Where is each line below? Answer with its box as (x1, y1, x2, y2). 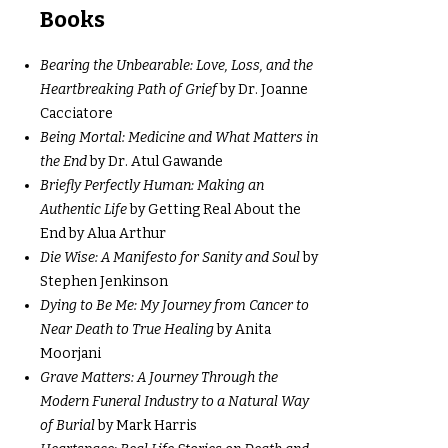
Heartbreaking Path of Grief (40, 81, 220, 98)
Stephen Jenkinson (40, 273, 168, 290)
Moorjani (40, 345, 101, 362)
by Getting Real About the (127, 201, 301, 218)
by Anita (214, 321, 271, 338)
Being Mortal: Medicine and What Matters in (40, 129, 318, 146)
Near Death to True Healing (40, 321, 214, 338)
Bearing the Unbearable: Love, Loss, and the (40, 57, 313, 74)
